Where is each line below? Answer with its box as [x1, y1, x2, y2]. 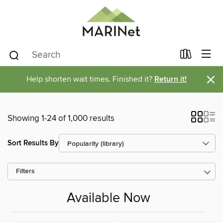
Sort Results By [7, 138, 59, 148]
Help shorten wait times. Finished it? [26, 74, 154, 84]
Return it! [154, 74, 187, 85]
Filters [16, 167, 35, 176]
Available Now [67, 190, 150, 207]
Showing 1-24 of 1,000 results [7, 113, 114, 124]
